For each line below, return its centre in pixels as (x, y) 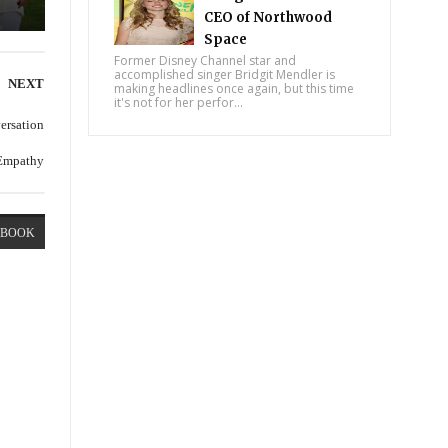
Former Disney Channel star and (205, 60)
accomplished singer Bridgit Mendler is (225, 74)
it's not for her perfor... (179, 102)
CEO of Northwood (268, 17)
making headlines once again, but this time (234, 88)
